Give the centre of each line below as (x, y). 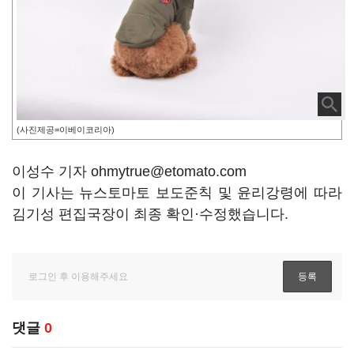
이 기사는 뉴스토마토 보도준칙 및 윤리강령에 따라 (177, 193)
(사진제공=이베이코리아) (66, 130)
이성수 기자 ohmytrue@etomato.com (129, 171)
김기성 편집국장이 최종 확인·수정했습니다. (150, 214)
